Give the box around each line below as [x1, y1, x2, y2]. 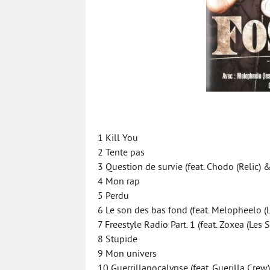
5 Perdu [98, 190, 129, 202]
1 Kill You [98, 133, 138, 145]
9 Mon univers [98, 248, 157, 260]
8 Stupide [98, 234, 137, 246]
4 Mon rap [98, 176, 140, 188]
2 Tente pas [98, 147, 145, 159]
